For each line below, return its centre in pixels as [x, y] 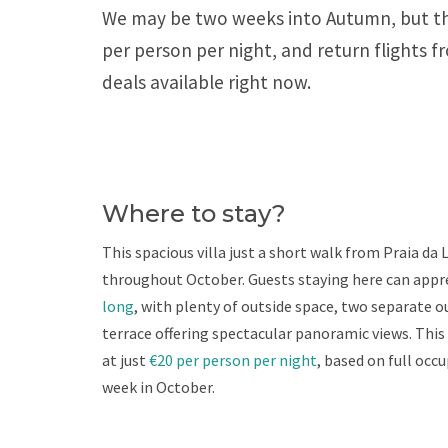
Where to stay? [194, 213]
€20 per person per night [233, 360]
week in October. [158, 387]
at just [125, 360]
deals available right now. [206, 82]
